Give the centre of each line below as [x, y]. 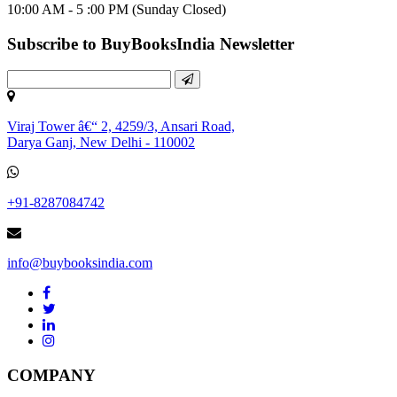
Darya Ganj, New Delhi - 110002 [101, 143]
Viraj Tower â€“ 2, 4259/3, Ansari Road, [121, 127]
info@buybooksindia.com [80, 263]
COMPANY [51, 376]
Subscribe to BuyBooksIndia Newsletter [151, 43]
